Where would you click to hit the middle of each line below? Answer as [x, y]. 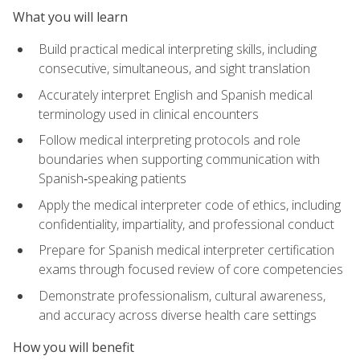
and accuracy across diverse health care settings [178, 315]
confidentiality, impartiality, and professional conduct [186, 224]
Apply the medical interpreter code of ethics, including [190, 205]
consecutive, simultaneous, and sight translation [174, 68]
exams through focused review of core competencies [191, 270]
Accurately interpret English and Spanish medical [176, 94]
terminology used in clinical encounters [149, 114]
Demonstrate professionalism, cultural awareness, [182, 295]
